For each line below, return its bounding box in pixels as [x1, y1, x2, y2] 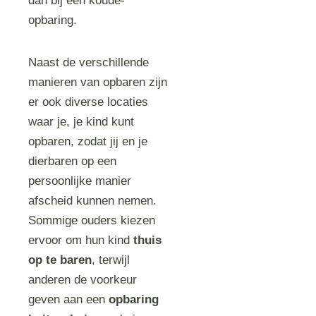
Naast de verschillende [28, 56, 150, 69]
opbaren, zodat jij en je [28, 135, 148, 148]
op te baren [28, 253, 92, 267]
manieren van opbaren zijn [28, 75, 168, 89]
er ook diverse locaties [28, 95, 149, 109]
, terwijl [92, 253, 130, 267]
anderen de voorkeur [28, 273, 138, 286]
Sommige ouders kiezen [28, 214, 156, 227]
